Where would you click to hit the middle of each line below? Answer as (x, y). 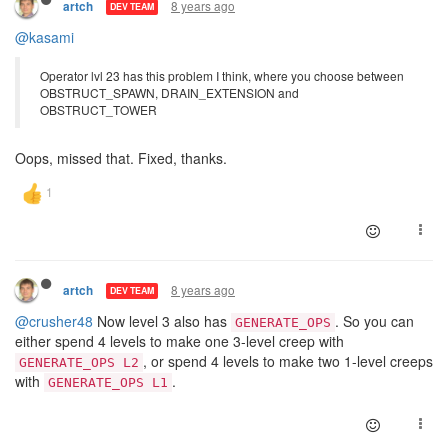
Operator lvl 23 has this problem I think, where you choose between (222, 75)
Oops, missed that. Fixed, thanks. (121, 157)
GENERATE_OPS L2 (79, 362)
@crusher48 (54, 320)
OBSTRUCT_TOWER (98, 109)
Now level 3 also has (162, 320)
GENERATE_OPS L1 (108, 382)
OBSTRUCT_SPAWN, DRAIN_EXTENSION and (169, 92)
